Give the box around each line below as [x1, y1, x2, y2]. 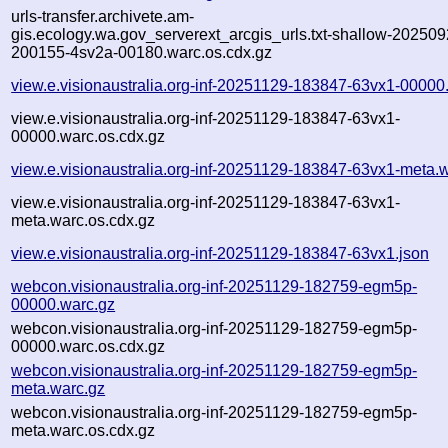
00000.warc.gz [11, 295, 116, 313]
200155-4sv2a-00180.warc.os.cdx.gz [11, 43, 273, 61]
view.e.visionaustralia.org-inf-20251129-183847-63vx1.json [11, 244, 430, 262]
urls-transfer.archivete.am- [11, 7, 195, 25]
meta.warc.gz [11, 379, 106, 397]
